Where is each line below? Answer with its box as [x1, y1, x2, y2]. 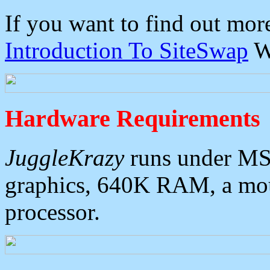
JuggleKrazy [5, 144, 124, 171]
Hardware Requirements [5, 104, 260, 132]
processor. [5, 198, 100, 225]
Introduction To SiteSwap [5, 37, 248, 64]
